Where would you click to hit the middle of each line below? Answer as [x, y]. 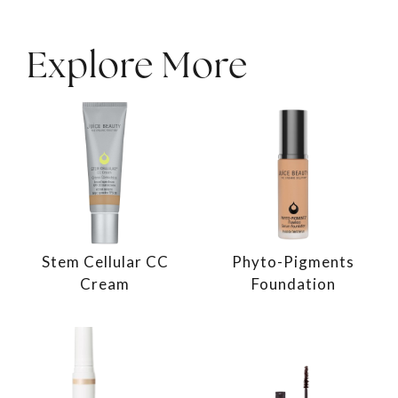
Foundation [293, 283]
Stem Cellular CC [105, 261]
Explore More [137, 64]
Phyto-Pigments [293, 261]
